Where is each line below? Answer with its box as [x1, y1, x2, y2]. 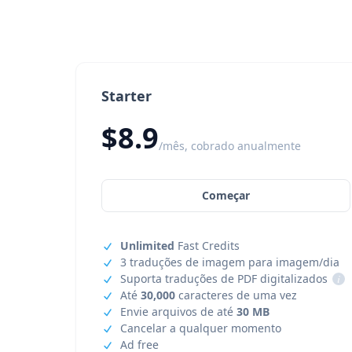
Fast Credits [174, 238, 240, 253]
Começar [202, 188, 251, 203]
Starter [101, 86, 152, 105]
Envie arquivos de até [120, 304, 236, 319]
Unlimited [120, 238, 174, 253]
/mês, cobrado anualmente [159, 138, 301, 153]
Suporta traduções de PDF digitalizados [120, 271, 328, 286]
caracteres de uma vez [175, 288, 297, 302]
